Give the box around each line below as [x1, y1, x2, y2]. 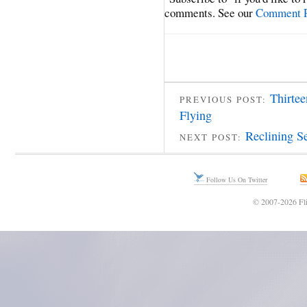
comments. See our [164, 5, 256, 21]
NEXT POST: [180, 131, 245, 144]
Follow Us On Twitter [204, 175, 267, 185]
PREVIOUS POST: [180, 93, 270, 106]
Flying [180, 106, 212, 123]
